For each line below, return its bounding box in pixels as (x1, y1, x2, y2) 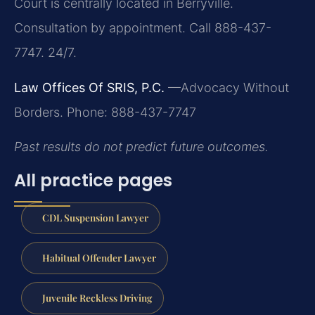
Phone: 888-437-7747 (63, 104, 196, 120)
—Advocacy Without (168, 79, 289, 95)
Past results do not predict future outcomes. (14, 139, 269, 155)
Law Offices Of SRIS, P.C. (14, 79, 165, 95)
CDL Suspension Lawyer (41, 211, 148, 224)
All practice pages (14, 168, 172, 192)
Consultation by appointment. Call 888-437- (14, 20, 271, 36)
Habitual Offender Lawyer (41, 251, 156, 264)
